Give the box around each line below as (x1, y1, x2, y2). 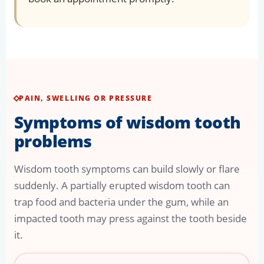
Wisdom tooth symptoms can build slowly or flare (14, 162, 240, 176)
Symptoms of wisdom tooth (14, 111, 241, 134)
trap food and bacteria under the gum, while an (14, 195, 229, 209)
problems (14, 130, 92, 153)
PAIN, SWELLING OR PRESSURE (19, 93, 153, 104)
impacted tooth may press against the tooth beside (14, 212, 247, 226)
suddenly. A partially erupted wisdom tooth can (14, 179, 230, 193)
